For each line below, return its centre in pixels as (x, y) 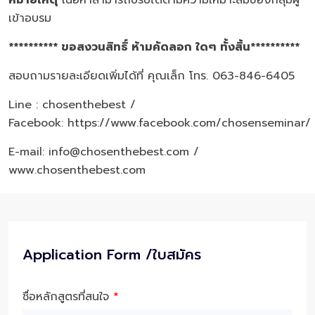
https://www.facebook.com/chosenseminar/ (189, 123)
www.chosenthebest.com (77, 170)
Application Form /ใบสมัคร (112, 255)
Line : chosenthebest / (72, 105)
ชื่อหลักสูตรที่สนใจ (68, 297)
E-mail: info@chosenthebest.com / (104, 152)
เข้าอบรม (30, 18)
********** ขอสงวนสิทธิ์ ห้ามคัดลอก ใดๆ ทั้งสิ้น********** (154, 47)
